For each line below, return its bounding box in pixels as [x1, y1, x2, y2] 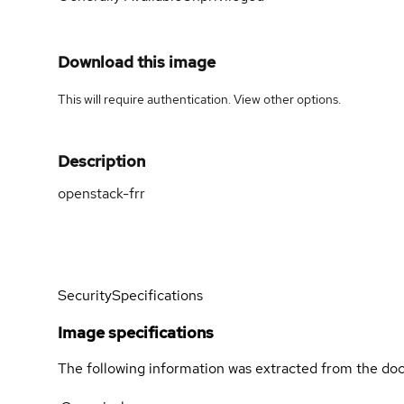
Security [58, 286, 112, 305]
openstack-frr [58, 183, 145, 203]
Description [58, 150, 145, 171]
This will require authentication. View [58, 90, 263, 107]
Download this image [58, 50, 216, 72]
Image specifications [58, 321, 214, 343]
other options [263, 90, 338, 107]
